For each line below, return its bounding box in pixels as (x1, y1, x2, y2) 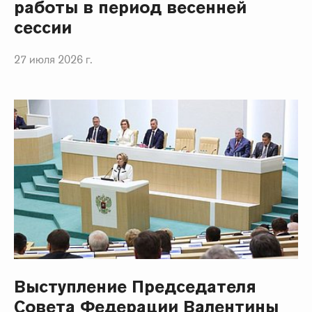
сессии (14, 17, 72, 39)
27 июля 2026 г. (14, 52, 93, 68)
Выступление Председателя (14, 275, 257, 297)
